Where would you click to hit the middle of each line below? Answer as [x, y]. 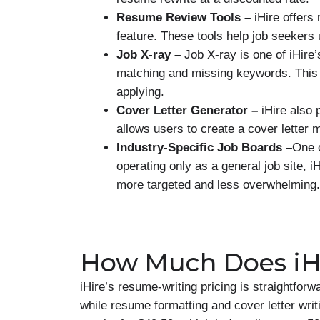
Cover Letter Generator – [189, 110]
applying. [140, 91]
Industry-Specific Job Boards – [204, 147]
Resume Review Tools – [185, 17]
